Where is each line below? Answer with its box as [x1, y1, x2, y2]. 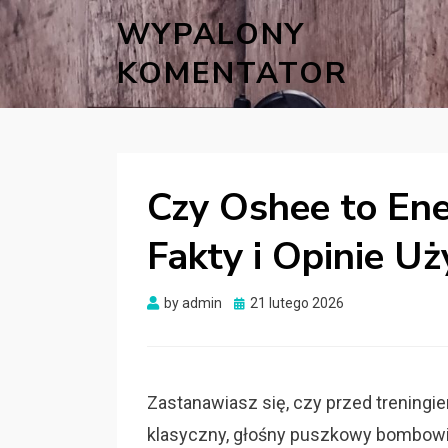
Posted [233, 294, 278, 310]
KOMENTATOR [117, 53, 348, 94]
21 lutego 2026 [250, 295, 344, 311]
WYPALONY [117, 14, 305, 55]
